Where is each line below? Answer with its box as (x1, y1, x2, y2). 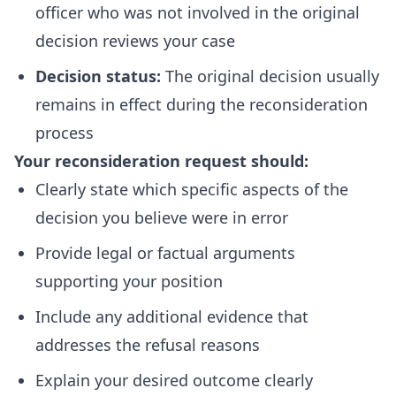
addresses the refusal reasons (35, 334, 260, 355)
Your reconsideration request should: (14, 150, 308, 171)
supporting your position (35, 270, 223, 292)
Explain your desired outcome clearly (35, 369, 313, 391)
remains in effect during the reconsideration (35, 94, 368, 115)
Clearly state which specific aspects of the (35, 179, 348, 200)
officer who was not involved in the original (35, 2, 360, 23)
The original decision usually (161, 65, 379, 87)
